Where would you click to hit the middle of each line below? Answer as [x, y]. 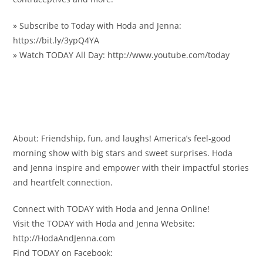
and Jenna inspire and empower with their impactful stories [131, 168]
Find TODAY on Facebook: [63, 253]
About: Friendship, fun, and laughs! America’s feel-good [122, 138]
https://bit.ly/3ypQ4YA [56, 40]
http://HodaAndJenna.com [64, 238]
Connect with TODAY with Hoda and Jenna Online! [112, 209]
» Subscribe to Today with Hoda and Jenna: [97, 26]
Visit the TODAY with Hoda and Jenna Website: [104, 223]
